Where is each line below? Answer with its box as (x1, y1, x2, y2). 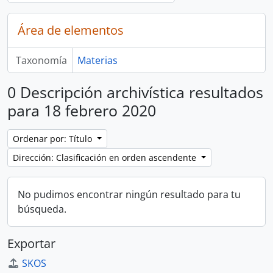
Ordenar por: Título (13, 133, 94, 144)
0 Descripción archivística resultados (7, 82, 263, 102)
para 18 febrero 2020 (7, 100, 156, 121)
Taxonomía (15, 54, 67, 67)
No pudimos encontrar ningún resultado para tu (18, 188, 241, 201)
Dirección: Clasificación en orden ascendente (13, 152, 199, 163)
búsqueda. (18, 202, 66, 216)
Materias (77, 54, 118, 67)
